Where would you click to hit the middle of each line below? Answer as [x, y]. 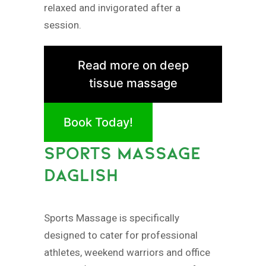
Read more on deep [133, 65]
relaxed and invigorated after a [112, 8]
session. [64, 25]
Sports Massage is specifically [112, 218]
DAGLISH [81, 175]
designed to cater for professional [121, 235]
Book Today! [98, 122]
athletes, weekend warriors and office [127, 252]
